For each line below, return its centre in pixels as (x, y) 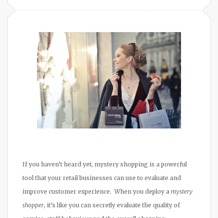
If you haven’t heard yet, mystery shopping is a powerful (105, 164)
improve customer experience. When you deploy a (97, 191)
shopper (33, 205)
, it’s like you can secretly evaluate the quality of (112, 205)
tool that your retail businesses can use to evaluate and (102, 178)
